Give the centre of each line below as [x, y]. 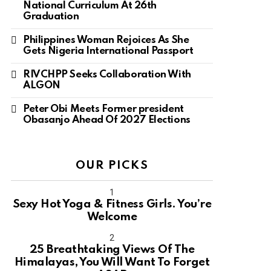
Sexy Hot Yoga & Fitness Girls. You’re [112, 204]
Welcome [112, 217]
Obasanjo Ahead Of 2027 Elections [107, 120]
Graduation [51, 17]
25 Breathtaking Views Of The [112, 249]
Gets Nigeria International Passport [108, 51]
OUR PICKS [112, 166]
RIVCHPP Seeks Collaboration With [107, 75]
